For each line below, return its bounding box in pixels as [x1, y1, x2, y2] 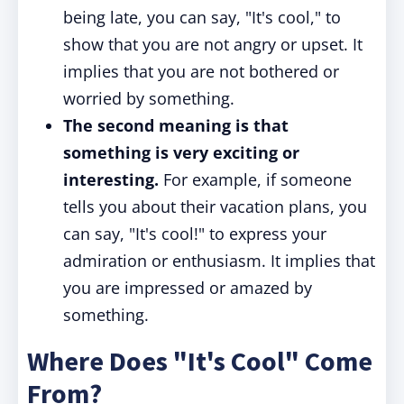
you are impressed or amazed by [63, 277, 312, 298]
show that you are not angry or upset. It [63, 33, 363, 55]
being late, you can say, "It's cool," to [63, 6, 341, 28]
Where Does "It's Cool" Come [27, 344, 372, 378]
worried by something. [63, 87, 234, 109]
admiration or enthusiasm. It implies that [63, 250, 375, 271]
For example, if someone [159, 169, 352, 190]
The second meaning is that [63, 115, 289, 136]
